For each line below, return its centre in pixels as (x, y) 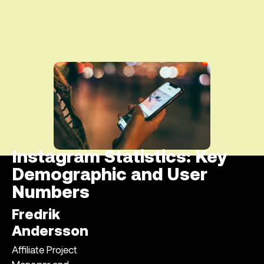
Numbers (51, 193)
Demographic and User (110, 176)
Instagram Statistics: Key (119, 158)
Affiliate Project (44, 250)
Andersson (50, 232)
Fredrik (36, 215)
